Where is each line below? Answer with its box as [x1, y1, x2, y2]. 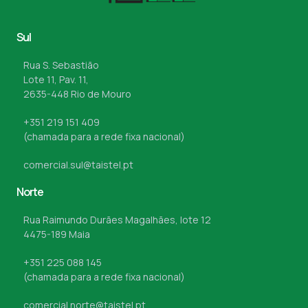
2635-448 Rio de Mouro [23, 87, 131, 101]
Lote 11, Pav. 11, [23, 73, 89, 87]
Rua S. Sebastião [23, 58, 99, 72]
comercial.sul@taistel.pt [23, 158, 133, 172]
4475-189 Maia [23, 228, 90, 241]
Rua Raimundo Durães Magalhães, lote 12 [23, 213, 211, 227]
